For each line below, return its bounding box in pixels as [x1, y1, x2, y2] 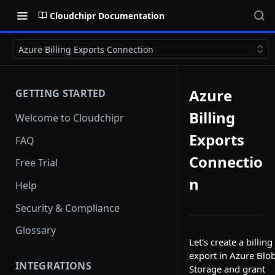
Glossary [15, 223, 56, 238]
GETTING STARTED [15, 87, 106, 100]
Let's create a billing [189, 236, 273, 248]
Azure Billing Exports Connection [18, 43, 153, 55]
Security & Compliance [15, 201, 120, 215]
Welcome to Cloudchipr [15, 110, 124, 125]
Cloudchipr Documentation [50, 9, 165, 21]
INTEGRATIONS [15, 259, 91, 273]
